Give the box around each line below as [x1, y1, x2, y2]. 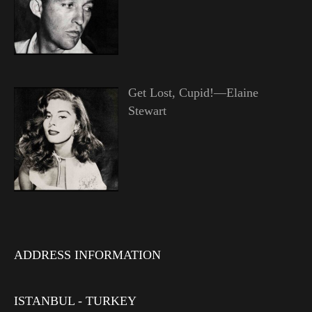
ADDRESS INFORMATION [14, 248, 161, 263]
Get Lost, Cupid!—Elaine [127, 85, 258, 100]
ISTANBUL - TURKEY [14, 294, 136, 309]
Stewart [127, 103, 166, 118]
